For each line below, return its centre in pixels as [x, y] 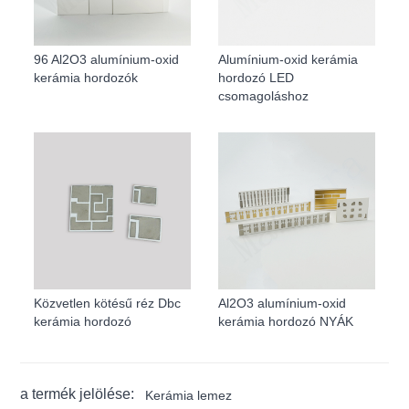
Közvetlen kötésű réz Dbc [108, 303]
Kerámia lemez [189, 395]
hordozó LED [256, 77]
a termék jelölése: [78, 393]
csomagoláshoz [263, 95]
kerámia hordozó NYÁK [286, 321]
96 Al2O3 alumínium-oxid [107, 59]
